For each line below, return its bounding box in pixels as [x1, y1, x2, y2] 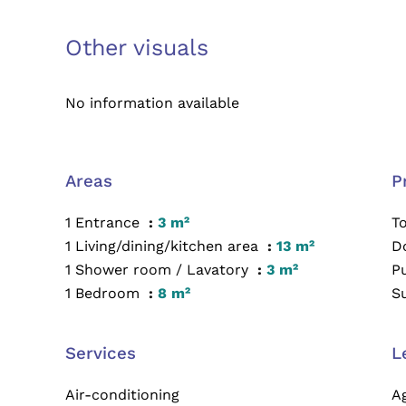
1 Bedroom [65, 285, 144, 302]
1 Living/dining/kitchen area [65, 237, 263, 255]
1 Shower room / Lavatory [65, 261, 253, 278]
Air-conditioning [65, 386, 179, 403]
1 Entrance [65, 214, 144, 231]
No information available [65, 94, 239, 111]
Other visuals [65, 34, 208, 61]
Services [65, 343, 136, 363]
